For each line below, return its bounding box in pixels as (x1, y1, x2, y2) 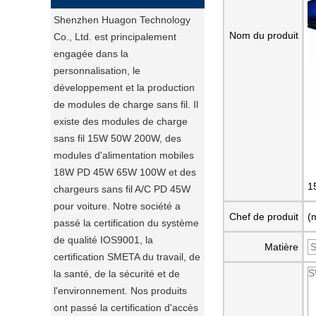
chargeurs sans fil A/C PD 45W (54, 183, 190, 195)
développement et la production (54, 82, 195, 93)
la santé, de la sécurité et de (54, 268, 180, 279)
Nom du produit (229, 30, 298, 41)
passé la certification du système (54, 217, 199, 229)
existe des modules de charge (54, 116, 188, 127)
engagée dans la (54, 48, 128, 59)
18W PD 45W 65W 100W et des (54, 166, 196, 178)
